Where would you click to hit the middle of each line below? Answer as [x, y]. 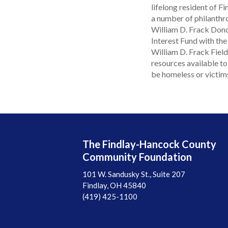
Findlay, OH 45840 [114, 185]
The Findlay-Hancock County [149, 144]
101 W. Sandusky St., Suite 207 [134, 174]
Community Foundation [137, 156]
